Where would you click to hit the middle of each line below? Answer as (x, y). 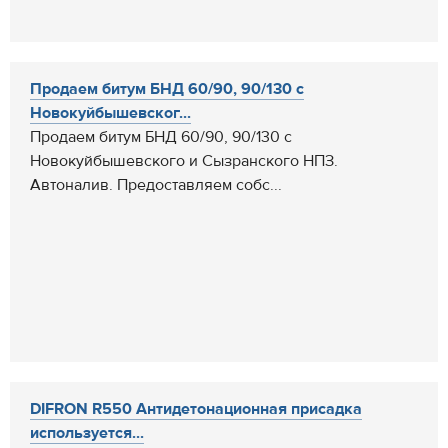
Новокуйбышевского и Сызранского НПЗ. (184, 161)
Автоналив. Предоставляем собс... (156, 185)
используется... (87, 433)
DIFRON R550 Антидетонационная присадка (196, 409)
